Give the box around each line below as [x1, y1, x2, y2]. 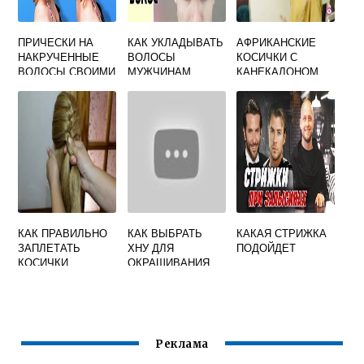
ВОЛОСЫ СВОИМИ [18, 63, 116, 79]
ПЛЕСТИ [236, 93, 280, 108]
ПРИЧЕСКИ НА [18, 34, 94, 50]
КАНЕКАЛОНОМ [236, 63, 319, 79]
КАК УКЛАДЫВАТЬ [127, 34, 223, 50]
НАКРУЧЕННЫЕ [18, 49, 100, 64]
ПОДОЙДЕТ [236, 240, 297, 255]
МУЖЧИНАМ [127, 63, 191, 79]
